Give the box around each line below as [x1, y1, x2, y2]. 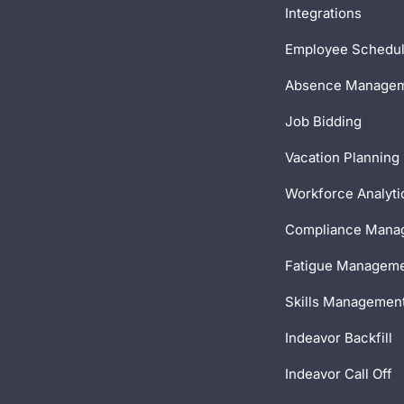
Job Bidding [285, 112, 362, 130]
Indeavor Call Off [285, 364, 392, 382]
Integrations [285, 4, 362, 22]
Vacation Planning [285, 148, 399, 166]
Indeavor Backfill [285, 328, 392, 346]
